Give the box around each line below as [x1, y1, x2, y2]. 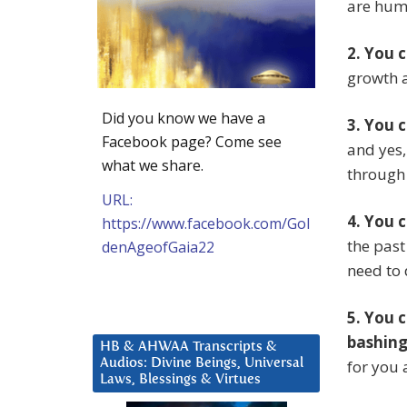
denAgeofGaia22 [102, 236, 214, 257]
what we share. [102, 154, 203, 175]
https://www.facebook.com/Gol [102, 213, 310, 233]
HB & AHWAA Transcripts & [100, 339, 277, 353]
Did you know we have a [102, 107, 265, 128]
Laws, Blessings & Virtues [100, 372, 261, 386]
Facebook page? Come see [102, 131, 282, 152]
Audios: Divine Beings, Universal [100, 355, 303, 370]
